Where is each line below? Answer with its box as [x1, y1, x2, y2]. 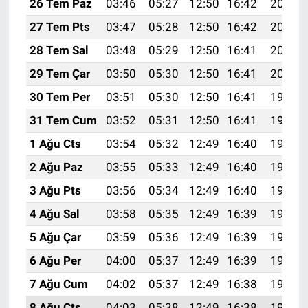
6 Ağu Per [29, 254, 81, 268]
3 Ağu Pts [29, 184, 81, 198]
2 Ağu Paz [29, 160, 83, 175]
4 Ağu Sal [29, 207, 80, 221]
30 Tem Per [29, 90, 90, 104]
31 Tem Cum [29, 113, 97, 128]
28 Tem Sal [29, 43, 89, 58]
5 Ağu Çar [29, 230, 81, 245]
